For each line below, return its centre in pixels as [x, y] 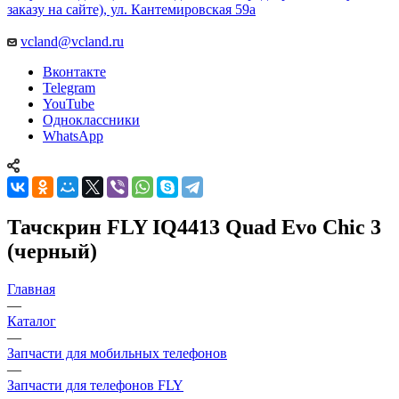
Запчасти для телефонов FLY [95, 371]
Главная [31, 275]
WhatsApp [73, 122]
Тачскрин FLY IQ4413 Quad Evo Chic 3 [194, 213]
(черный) [52, 237]
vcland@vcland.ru [72, 28]
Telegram [69, 74]
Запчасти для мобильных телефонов [117, 339]
